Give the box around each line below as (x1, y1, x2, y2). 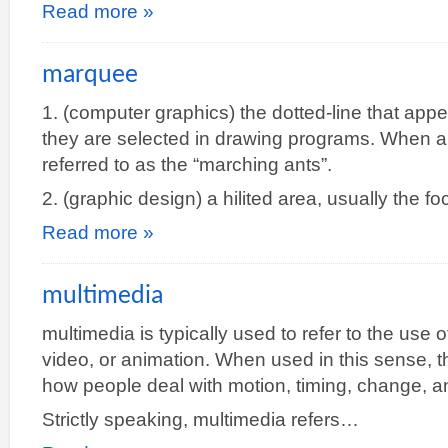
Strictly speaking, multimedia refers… (42, 408, 359, 430)
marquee (42, 62, 138, 89)
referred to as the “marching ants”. (42, 153, 332, 175)
